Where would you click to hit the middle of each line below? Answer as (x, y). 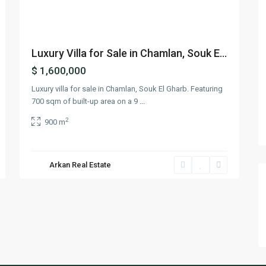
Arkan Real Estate (80, 165)
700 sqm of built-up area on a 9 (85, 102)
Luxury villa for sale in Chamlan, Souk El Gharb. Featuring (127, 89)
